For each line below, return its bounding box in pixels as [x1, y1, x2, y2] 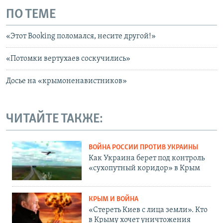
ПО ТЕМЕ [6, 7, 56, 21]
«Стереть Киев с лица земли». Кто [89, 206, 208, 214]
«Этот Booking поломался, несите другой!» [6, 32, 156, 41]
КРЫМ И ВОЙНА [89, 195, 138, 203]
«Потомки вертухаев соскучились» [6, 55, 130, 63]
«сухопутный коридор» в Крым [89, 164, 200, 172]
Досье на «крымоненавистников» [6, 77, 127, 86]
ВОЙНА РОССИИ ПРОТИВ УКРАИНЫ [89, 143, 198, 151]
